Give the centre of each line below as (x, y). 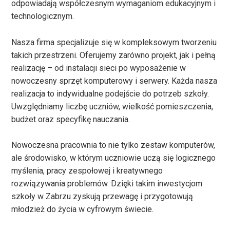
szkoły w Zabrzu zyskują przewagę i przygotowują (102, 197)
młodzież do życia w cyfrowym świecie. (83, 209)
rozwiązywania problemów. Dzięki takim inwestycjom (107, 184)
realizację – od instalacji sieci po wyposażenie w (99, 68)
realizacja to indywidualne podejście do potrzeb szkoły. (110, 93)
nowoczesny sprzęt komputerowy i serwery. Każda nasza (114, 81)
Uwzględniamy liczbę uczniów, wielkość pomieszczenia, (112, 106)
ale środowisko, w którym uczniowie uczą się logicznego (114, 158)
